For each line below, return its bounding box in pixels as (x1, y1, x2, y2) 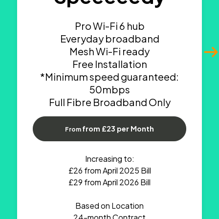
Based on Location (75, 200, 144, 211)
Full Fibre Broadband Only (48, 96, 171, 109)
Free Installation (72, 58, 147, 70)
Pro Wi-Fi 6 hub (74, 20, 145, 32)
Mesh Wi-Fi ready (69, 45, 150, 58)
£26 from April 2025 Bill (68, 165, 151, 176)
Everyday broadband (60, 32, 159, 45)
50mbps (89, 83, 130, 96)
